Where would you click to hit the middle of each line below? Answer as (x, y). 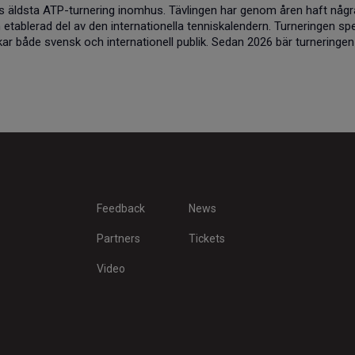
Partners (118, 238)
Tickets (207, 238)
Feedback (120, 208)
